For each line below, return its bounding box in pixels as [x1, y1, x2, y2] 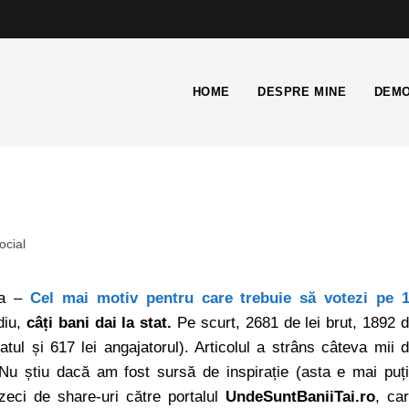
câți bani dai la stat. [26, 314, 173, 331]
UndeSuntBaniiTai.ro [225, 388, 375, 405]
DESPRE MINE [257, 85, 347, 99]
